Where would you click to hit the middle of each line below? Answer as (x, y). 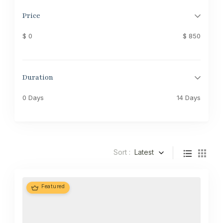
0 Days (33, 98)
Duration (38, 77)
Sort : (122, 152)
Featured (53, 186)
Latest (144, 152)
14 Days (189, 98)
